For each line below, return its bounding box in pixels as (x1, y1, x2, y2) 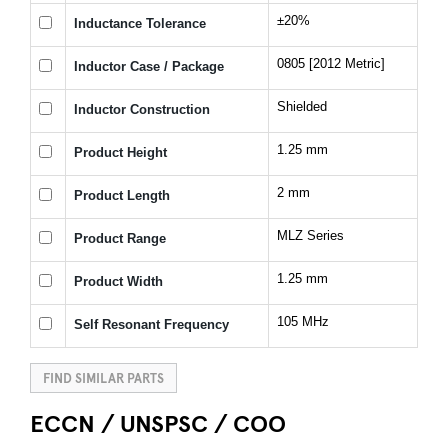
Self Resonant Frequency (74, 317, 229, 333)
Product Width (74, 274, 163, 290)
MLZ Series (277, 228, 344, 244)
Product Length (74, 188, 170, 204)
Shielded (277, 99, 327, 115)
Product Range (74, 231, 166, 247)
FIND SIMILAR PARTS (75, 369, 164, 387)
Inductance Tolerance (74, 16, 206, 32)
